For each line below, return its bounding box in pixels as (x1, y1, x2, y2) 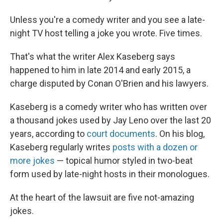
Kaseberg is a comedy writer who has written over (10, 102, 207, 112)
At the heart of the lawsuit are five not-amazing (10, 192, 194, 203)
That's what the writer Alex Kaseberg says (10, 51, 175, 62)
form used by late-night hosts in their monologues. (10, 169, 210, 179)
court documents (87, 128, 155, 139)
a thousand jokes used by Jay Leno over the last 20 (10, 115, 211, 125)
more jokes (10, 155, 55, 166)
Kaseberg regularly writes (10, 142, 112, 152)
